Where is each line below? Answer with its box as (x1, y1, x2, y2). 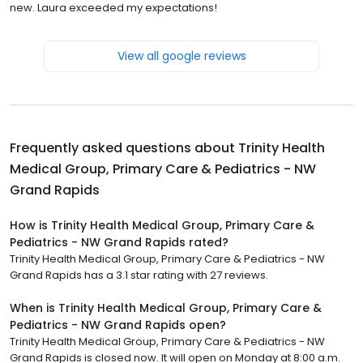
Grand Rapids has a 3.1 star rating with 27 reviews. (10, 267, 268, 284)
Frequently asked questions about (10, 139, 238, 158)
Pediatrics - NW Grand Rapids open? (10, 317, 226, 334)
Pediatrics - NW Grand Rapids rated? (10, 234, 228, 251)
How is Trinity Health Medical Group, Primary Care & (10, 217, 314, 234)
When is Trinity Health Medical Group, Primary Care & (10, 300, 322, 317)
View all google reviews (117, 48, 246, 65)
